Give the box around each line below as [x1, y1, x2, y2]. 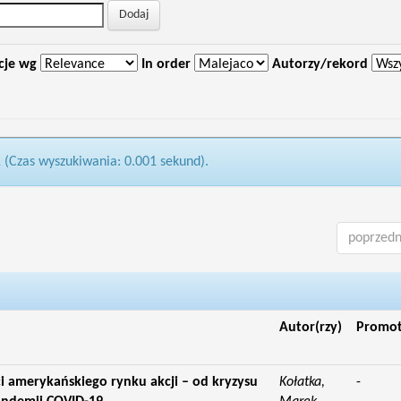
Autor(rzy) [278, 320, 342, 335]
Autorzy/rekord [271, 57, 368, 72]
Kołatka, [278, 375, 325, 389]
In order [141, 57, 191, 72]
